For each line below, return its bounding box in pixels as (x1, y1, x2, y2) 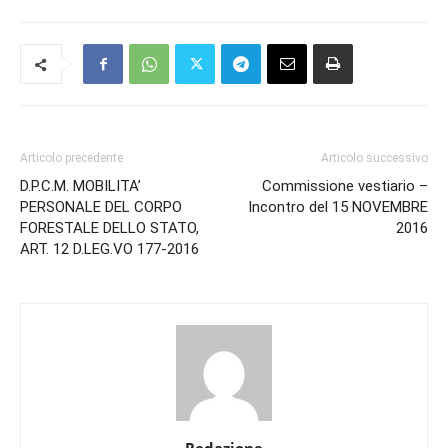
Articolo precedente (20, 151, 123, 165)
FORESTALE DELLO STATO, (20, 219, 199, 237)
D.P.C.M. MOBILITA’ (20, 177, 141, 195)
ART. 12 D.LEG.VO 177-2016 (20, 240, 199, 258)
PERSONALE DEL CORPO (20, 198, 182, 216)
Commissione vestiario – (262, 177, 428, 195)
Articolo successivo (321, 151, 428, 165)
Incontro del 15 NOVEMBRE (248, 198, 428, 216)
